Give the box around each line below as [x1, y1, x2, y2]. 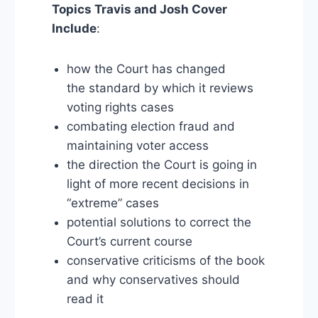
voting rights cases [66, 100, 174, 115]
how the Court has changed [66, 62, 226, 77]
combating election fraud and [66, 119, 235, 134]
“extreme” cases [66, 196, 159, 211]
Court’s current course [66, 234, 192, 249]
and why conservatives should [66, 273, 240, 287]
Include [51, 21, 97, 36]
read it [66, 292, 104, 307]
